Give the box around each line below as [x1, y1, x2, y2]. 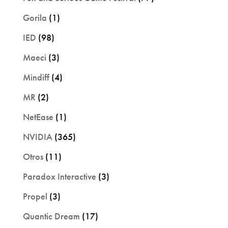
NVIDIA [22, 130, 52, 142]
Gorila [22, 11, 47, 23]
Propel [22, 190, 47, 202]
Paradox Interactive [22, 170, 96, 182]
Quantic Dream [22, 210, 80, 222]
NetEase [22, 110, 53, 123]
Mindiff [22, 71, 49, 83]
